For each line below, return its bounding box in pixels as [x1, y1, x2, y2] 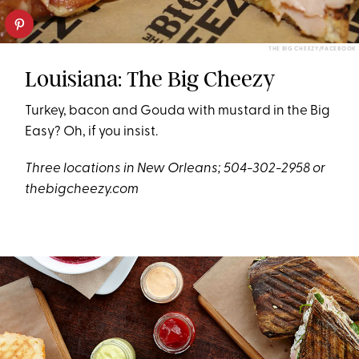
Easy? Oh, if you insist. [25, 124, 159, 139]
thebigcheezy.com [25, 182, 139, 196]
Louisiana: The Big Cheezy [25, 65, 276, 92]
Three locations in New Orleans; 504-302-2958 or [25, 161, 326, 175]
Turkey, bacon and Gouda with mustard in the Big [25, 103, 331, 118]
